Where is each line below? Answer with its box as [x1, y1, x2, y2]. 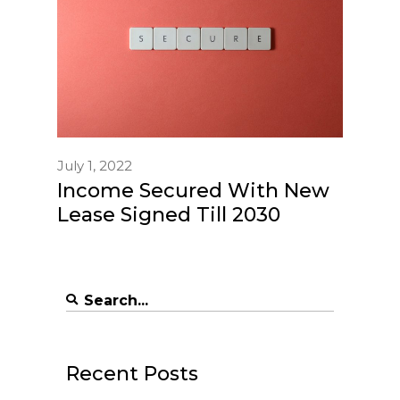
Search [65, 288, 115, 306]
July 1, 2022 [57, 156, 132, 174]
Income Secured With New [57, 178, 329, 203]
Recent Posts [66, 361, 198, 386]
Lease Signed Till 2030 [57, 202, 280, 227]
